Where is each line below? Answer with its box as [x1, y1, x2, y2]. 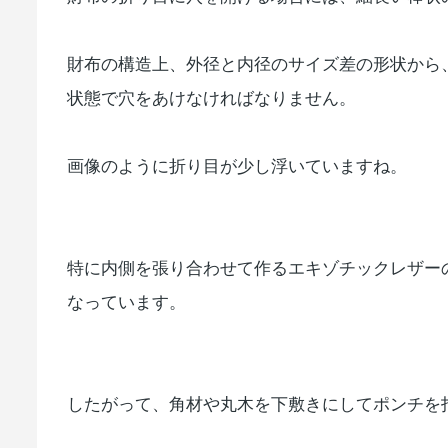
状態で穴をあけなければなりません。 [67, 89, 356, 109]
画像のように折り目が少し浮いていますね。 [67, 157, 407, 177]
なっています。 [67, 293, 186, 313]
